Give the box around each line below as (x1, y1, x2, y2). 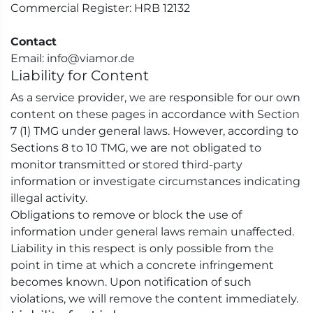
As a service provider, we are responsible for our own (10, 91, 300, 104)
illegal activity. (10, 191, 87, 205)
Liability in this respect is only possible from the (10, 242, 274, 255)
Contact (10, 35, 57, 48)
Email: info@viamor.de (10, 52, 135, 65)
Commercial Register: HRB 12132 (10, 1, 190, 15)
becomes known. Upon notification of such (10, 275, 252, 289)
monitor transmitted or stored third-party (10, 158, 242, 171)
